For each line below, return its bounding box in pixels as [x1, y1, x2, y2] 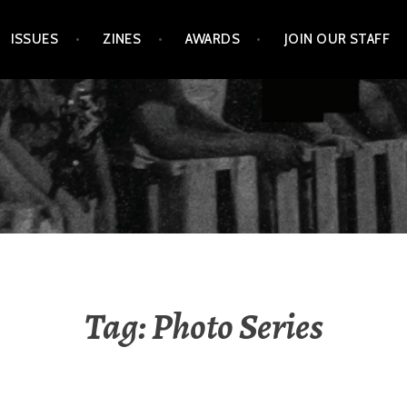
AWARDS [185, 31, 240, 48]
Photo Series [151, 301, 323, 352]
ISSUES [10, 31, 59, 48]
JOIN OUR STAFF [283, 31, 391, 48]
